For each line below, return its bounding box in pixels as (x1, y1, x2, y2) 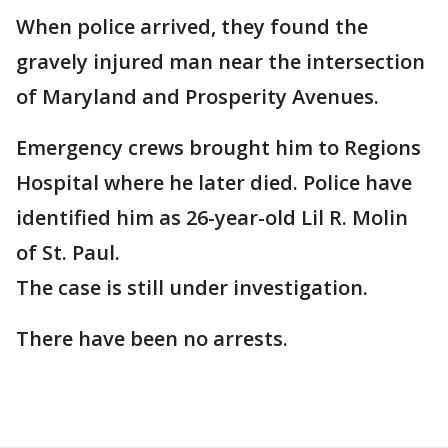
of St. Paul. (16, 239, 120, 267)
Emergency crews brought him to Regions (16, 134, 421, 162)
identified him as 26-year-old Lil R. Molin (16, 204, 408, 232)
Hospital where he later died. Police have (16, 169, 412, 197)
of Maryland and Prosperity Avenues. (16, 83, 379, 111)
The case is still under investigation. (16, 274, 368, 302)
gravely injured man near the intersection (16, 48, 425, 76)
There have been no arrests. (16, 325, 288, 353)
